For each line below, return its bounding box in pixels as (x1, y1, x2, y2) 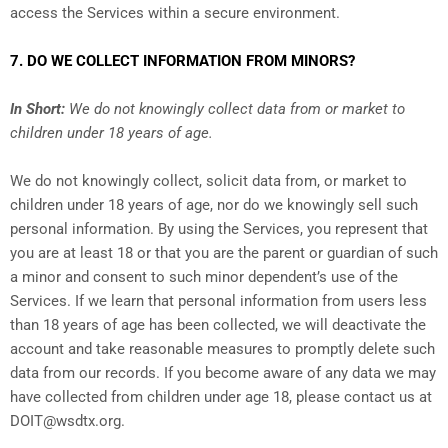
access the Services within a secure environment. (10, 4, 340, 23)
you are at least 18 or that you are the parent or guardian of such (10, 244, 438, 263)
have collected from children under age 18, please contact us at (10, 388, 432, 407)
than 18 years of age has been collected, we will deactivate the (10, 316, 426, 335)
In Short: (10, 100, 65, 119)
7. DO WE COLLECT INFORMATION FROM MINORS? (10, 52, 355, 71)
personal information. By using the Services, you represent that (10, 220, 428, 239)
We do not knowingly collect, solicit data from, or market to (10, 172, 407, 191)
